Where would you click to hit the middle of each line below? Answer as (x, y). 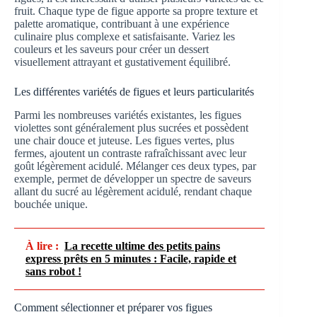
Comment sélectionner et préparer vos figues (113, 307)
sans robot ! (53, 271)
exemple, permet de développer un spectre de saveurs (133, 178)
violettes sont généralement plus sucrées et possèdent (131, 127)
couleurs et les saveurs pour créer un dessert (111, 49)
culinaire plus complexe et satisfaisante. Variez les (125, 36)
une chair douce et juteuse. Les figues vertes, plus (124, 140)
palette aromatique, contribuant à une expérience (122, 23)
